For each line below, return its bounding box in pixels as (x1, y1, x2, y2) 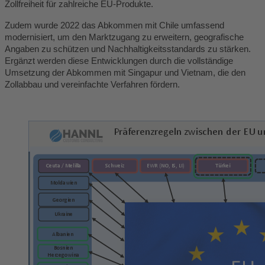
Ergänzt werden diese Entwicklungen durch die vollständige (5, 56, 233, 66)
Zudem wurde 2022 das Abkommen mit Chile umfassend (5, 20, 224, 30)
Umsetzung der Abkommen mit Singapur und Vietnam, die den (5, 67, 245, 77)
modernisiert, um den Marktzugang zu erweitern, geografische (5, 32, 244, 42)
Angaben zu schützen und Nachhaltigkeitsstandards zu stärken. (5, 44, 251, 54)
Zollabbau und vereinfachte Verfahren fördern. (5, 79, 180, 89)
